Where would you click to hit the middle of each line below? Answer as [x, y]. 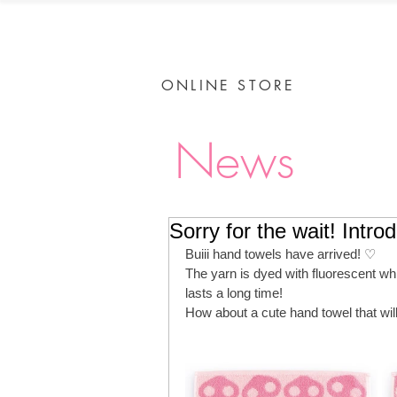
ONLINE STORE [229, 86]
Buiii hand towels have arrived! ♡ [280, 254]
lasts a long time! [234, 293]
